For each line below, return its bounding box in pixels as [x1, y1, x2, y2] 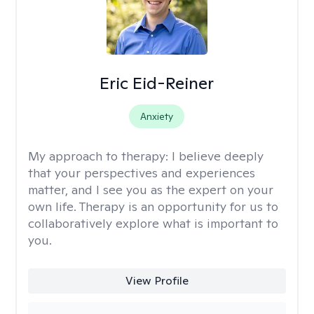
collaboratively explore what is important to [28, 215, 278, 231]
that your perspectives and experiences [28, 165, 255, 181]
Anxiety [140, 110, 174, 123]
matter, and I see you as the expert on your [28, 182, 273, 198]
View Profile [125, 273, 189, 288]
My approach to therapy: [28, 148, 172, 164]
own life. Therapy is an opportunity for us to [28, 198, 278, 214]
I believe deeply [172, 148, 264, 164]
